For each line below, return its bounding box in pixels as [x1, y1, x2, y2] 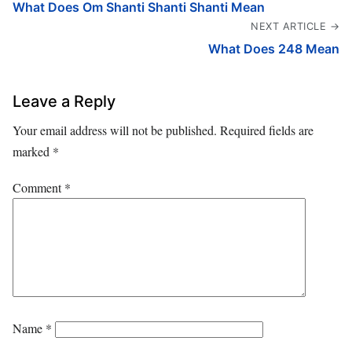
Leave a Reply [13, 91, 115, 111]
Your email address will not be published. [13, 121, 217, 138]
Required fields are [220, 121, 313, 138]
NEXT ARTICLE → [251, 20, 339, 32]
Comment [13, 178, 64, 196]
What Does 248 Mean [208, 40, 339, 57]
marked [13, 142, 53, 159]
